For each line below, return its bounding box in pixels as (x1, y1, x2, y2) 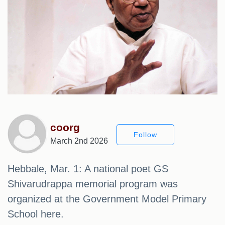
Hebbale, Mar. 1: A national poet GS (8, 163, 168, 175)
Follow (134, 130, 157, 139)
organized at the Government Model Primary (8, 193, 206, 205)
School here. (8, 208, 64, 220)
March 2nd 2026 (50, 137, 108, 146)
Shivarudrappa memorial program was (8, 178, 178, 190)
